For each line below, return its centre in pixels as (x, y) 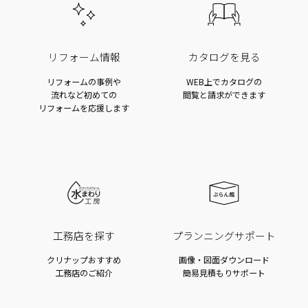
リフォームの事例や (84, 81)
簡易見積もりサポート (224, 273)
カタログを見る (224, 57)
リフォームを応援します (84, 107)
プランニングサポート (224, 235)
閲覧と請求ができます (224, 94)
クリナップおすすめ (84, 260)
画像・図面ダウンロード (224, 260)
